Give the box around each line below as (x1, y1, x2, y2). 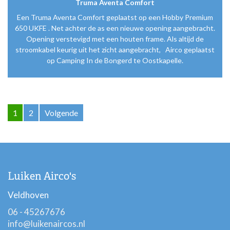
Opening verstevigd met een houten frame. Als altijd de (26, 34, 204, 43)
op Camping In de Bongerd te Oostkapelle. (47, 55, 183, 65)
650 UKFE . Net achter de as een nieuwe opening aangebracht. (15, 23, 215, 32)
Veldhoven (8, 189, 49, 200)
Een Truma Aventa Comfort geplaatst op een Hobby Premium (17, 12, 213, 22)
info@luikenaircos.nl (8, 218, 85, 229)
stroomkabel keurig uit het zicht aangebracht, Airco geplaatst (15, 45, 215, 54)
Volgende (45, 107, 78, 118)
